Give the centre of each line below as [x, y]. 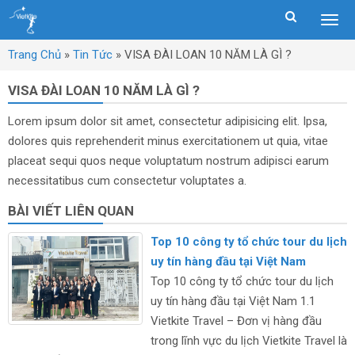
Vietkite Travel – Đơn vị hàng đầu [236, 321]
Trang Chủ [34, 55]
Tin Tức [93, 55]
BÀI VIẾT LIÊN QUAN [71, 211]
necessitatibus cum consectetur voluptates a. [127, 181]
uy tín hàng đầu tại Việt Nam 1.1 [233, 301]
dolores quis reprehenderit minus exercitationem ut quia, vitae [168, 141]
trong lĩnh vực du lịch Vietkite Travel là [249, 341]
